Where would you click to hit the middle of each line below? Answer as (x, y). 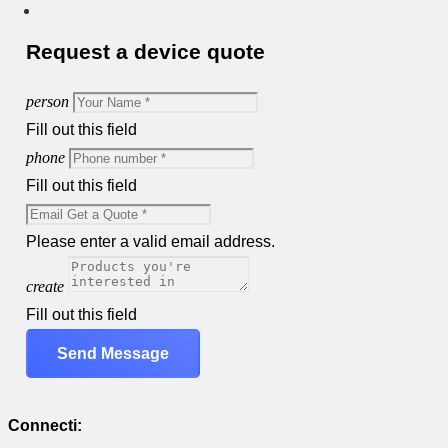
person (47, 102)
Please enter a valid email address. (150, 242)
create (45, 287)
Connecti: (45, 425)
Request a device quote (145, 52)
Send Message (112, 354)
